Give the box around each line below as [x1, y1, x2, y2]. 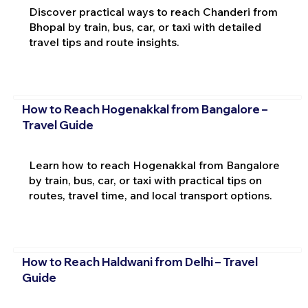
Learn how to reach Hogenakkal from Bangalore [28, 157, 280, 172]
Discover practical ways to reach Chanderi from [28, 5, 278, 19]
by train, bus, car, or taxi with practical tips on [28, 173, 262, 187]
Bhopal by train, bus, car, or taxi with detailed [28, 20, 261, 34]
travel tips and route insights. [28, 35, 179, 49]
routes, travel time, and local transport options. [28, 188, 272, 202]
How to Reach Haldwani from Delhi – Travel [21, 254, 258, 269]
